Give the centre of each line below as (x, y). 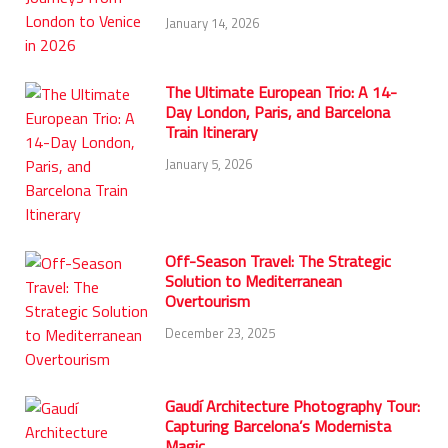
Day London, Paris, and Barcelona (277, 112)
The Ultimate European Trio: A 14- (281, 92)
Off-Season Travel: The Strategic (278, 261)
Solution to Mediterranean (253, 281)
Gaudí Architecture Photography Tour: (292, 406)
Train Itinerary (211, 132)
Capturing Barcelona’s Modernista (278, 426)
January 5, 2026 (208, 164)
